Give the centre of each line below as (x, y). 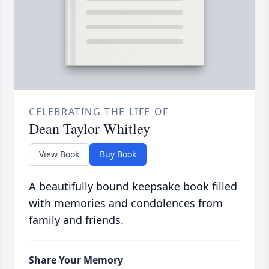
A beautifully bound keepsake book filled (133, 186)
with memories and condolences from (126, 203)
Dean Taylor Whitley (89, 129)
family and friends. (76, 220)
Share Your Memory (76, 260)
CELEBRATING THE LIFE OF (99, 112)
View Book (59, 154)
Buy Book (118, 154)
